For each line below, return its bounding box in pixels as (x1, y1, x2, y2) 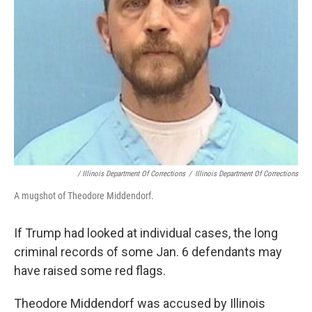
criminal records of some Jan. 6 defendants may (14, 244, 282, 259)
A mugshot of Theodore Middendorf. (14, 189, 154, 201)
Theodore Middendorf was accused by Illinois (14, 295, 265, 311)
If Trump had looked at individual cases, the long (14, 225, 278, 240)
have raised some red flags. (14, 263, 166, 278)
